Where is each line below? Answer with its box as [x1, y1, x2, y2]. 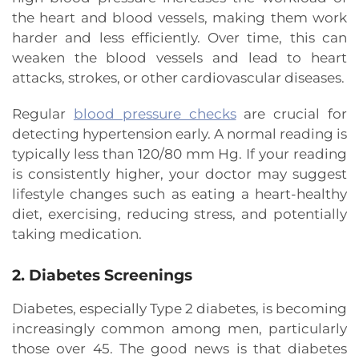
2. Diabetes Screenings [12, 266, 192, 285]
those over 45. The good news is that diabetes [12, 341, 347, 357]
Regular [12, 106, 74, 123]
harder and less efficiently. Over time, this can [12, 30, 347, 46]
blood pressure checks [73, 106, 236, 123]
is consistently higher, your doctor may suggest [12, 166, 347, 183]
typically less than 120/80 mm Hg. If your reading [12, 146, 347, 163]
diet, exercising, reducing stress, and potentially [12, 206, 347, 223]
